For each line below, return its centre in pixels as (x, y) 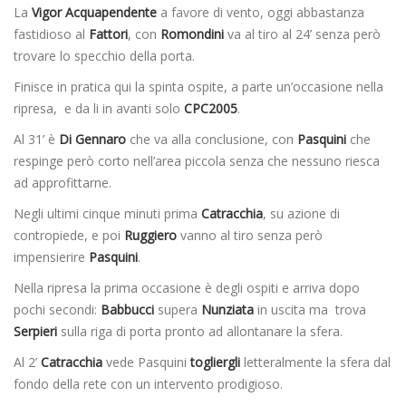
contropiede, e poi (69, 235)
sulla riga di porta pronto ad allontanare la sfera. (200, 331)
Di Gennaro (92, 139)
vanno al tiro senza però (250, 235)
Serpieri (35, 331)
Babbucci (127, 309)
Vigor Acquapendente (94, 12)
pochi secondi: (57, 309)
